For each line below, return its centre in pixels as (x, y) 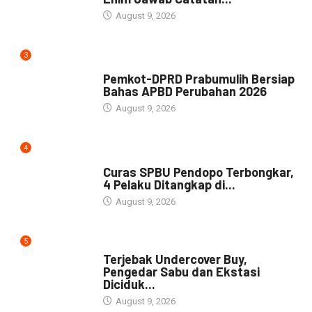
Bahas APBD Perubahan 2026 (185, 92)
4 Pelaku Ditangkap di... (169, 185)
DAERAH (119, 246)
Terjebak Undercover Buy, (175, 259)
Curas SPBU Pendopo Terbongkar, (198, 172)
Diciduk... (129, 284)
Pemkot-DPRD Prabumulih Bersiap (198, 79)
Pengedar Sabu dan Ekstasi (181, 272)
